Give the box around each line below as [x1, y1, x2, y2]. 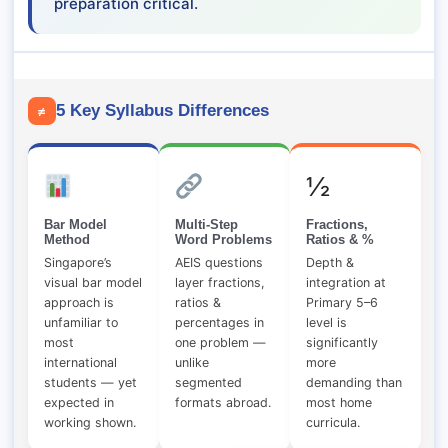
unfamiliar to [43, 315, 118, 331]
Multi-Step [174, 217, 238, 233]
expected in [43, 395, 114, 411]
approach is [43, 295, 114, 311]
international [43, 355, 117, 371]
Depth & [305, 255, 354, 271]
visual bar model [43, 275, 142, 291]
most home [305, 395, 372, 411]
